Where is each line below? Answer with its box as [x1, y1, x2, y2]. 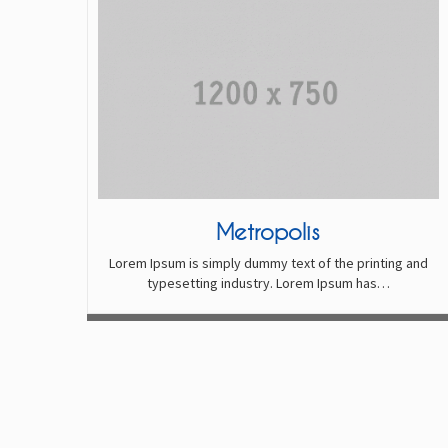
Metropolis [216, 217, 321, 244]
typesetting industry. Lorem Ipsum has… [146, 273, 390, 292]
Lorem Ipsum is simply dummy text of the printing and [108, 253, 428, 272]
